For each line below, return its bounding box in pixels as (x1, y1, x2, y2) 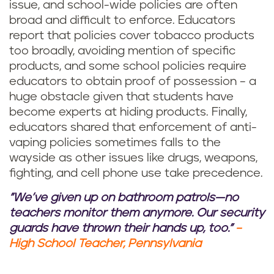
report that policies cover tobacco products (9, 30, 254, 42)
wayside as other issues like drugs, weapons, (9, 152, 257, 164)
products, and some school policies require (9, 61, 246, 72)
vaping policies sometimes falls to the (9, 137, 221, 149)
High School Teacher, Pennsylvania (9, 238, 201, 250)
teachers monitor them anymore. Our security (9, 207, 265, 219)
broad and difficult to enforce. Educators (9, 15, 235, 26)
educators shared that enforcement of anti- (9, 122, 257, 133)
